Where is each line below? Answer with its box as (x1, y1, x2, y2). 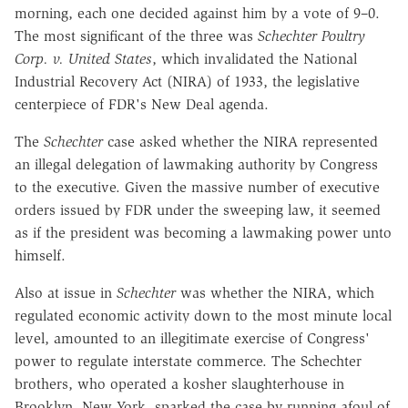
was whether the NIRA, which (176, 283, 374, 301)
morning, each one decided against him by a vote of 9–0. (15, 4, 380, 22)
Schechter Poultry (258, 26, 365, 45)
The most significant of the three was (15, 26, 258, 45)
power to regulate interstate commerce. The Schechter (15, 352, 362, 370)
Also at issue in (15, 283, 117, 301)
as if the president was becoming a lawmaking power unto (15, 223, 392, 241)
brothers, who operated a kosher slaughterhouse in (15, 374, 344, 393)
